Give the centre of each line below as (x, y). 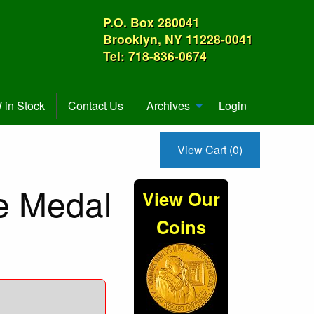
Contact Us (96, 106)
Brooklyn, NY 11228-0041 (178, 39)
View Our (181, 199)
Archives (168, 106)
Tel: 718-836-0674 (155, 56)
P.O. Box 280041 (151, 22)
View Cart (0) (210, 150)
